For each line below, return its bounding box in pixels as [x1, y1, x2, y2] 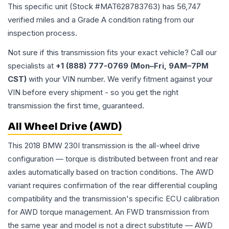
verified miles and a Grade [8, 15, 101, 25]
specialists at [8, 61, 56, 71]
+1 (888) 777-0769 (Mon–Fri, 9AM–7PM [56, 61, 209, 71]
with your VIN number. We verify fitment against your [27, 74, 213, 84]
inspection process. [8, 28, 77, 38]
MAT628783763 [100, 2, 157, 12]
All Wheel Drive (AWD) [8, 120, 122, 133]
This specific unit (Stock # [8, 2, 100, 12]
